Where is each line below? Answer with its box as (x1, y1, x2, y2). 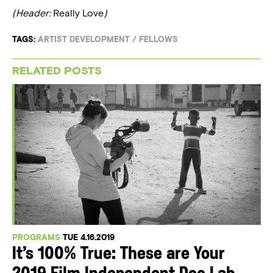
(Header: (12, 7, 53, 19)
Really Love (53, 7, 104, 19)
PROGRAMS (12, 232, 60, 242)
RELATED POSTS (12, 63, 102, 77)
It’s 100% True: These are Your (12, 244, 225, 264)
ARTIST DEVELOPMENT (38, 35, 130, 44)
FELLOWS (139, 35, 178, 44)
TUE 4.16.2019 (63, 232, 115, 242)
